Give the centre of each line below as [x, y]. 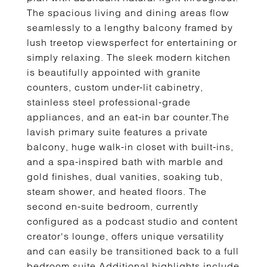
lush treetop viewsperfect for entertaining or [132, 42]
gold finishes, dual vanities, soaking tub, [125, 176]
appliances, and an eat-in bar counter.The [128, 117]
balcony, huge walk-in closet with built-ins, [130, 147]
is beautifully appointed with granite [114, 72]
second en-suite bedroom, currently [113, 206]
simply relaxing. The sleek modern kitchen [129, 57]
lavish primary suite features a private [117, 132]
